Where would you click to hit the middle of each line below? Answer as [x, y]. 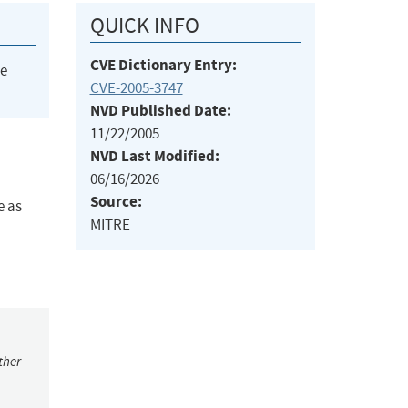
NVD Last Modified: [154, 157]
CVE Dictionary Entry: [163, 66]
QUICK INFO [144, 26]
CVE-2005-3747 [136, 88]
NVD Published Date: [160, 111]
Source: [116, 202]
